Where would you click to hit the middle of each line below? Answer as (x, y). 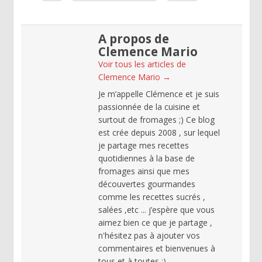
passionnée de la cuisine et (149, 106)
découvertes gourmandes (147, 184)
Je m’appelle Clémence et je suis (159, 94)
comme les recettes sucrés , (152, 196)
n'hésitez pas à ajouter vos (149, 235)
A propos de (134, 38)
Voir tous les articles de (142, 64)
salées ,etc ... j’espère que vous (157, 209)
